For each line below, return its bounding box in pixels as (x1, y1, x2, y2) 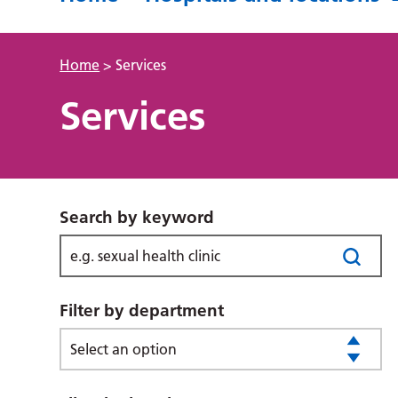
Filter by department (60, 300, 225, 321)
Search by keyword (60, 207, 215, 227)
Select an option (70, 340, 178, 358)
